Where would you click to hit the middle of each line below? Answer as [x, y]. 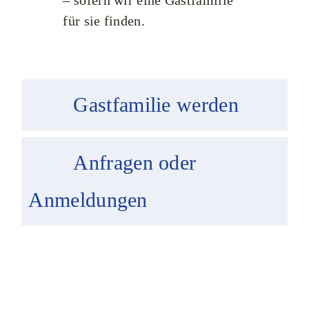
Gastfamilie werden [156, 104]
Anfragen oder [135, 162]
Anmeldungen [88, 199]
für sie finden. [104, 20]
